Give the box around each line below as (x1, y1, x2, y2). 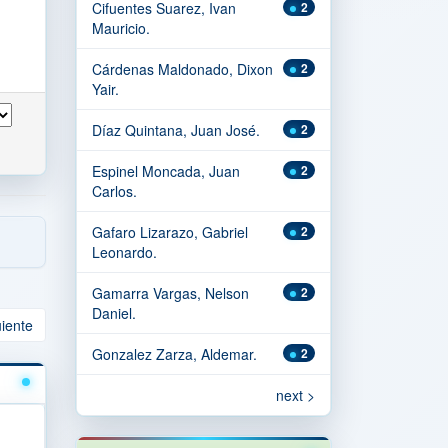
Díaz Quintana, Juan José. (92, 120, 260, 140)
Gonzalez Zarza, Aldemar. (92, 344, 257, 364)
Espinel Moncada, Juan (92, 161, 240, 181)
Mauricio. (92, 18, 150, 38)
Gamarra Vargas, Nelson (92, 283, 249, 303)
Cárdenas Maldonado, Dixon (92, 59, 273, 79)
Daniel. (92, 303, 136, 323)
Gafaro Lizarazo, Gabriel (92, 222, 248, 242)
